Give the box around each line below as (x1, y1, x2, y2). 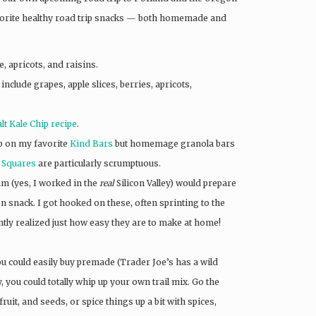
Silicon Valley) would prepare (114, 177, 236, 188)
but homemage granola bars (113, 138, 235, 149)
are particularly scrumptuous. (36, 157, 161, 169)
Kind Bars (70, 138, 113, 149)
